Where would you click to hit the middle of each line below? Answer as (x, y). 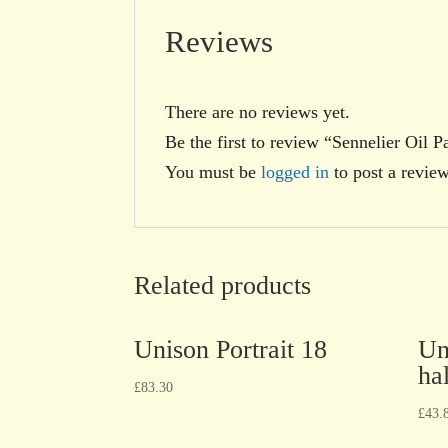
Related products (223, 285)
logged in (295, 171)
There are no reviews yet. (258, 111)
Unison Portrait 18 (231, 349)
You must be (213, 171)
